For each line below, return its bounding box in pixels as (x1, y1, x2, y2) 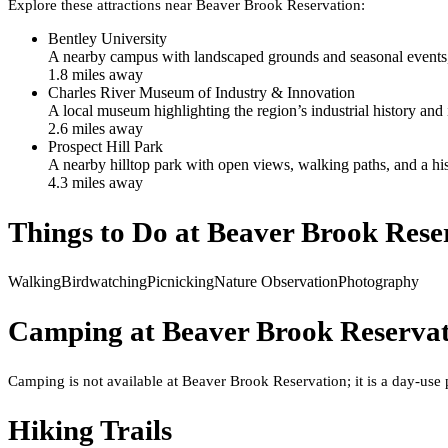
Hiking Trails (8, 413, 172, 446)
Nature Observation (214, 272, 338, 290)
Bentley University (48, 29, 167, 47)
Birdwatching (61, 272, 147, 290)
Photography (338, 272, 419, 290)
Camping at (8, 314, 162, 347)
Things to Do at (8, 215, 207, 248)
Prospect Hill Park (48, 137, 163, 155)
